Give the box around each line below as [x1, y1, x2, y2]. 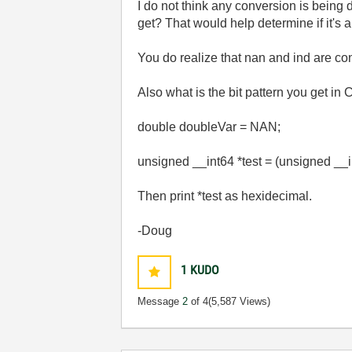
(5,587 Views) [208, 295, 271, 307]
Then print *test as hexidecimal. [137, 189, 313, 203]
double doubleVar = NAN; [137, 119, 281, 134]
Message [137, 295, 183, 307]
